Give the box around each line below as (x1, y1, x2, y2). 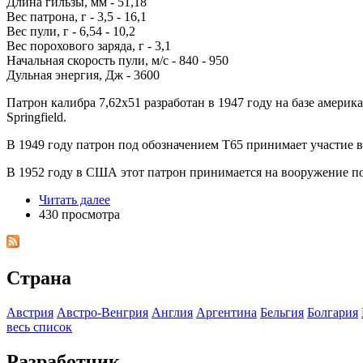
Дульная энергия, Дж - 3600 (6, 67, 160, 82)
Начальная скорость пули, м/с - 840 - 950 (6, 53, 228, 67)
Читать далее (39, 192, 110, 207)
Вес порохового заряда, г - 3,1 (6, 38, 171, 53)
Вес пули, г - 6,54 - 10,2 (6, 23, 135, 38)
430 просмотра (39, 207, 120, 221)
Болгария (307, 305, 358, 319)
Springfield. (6, 109, 66, 124)
